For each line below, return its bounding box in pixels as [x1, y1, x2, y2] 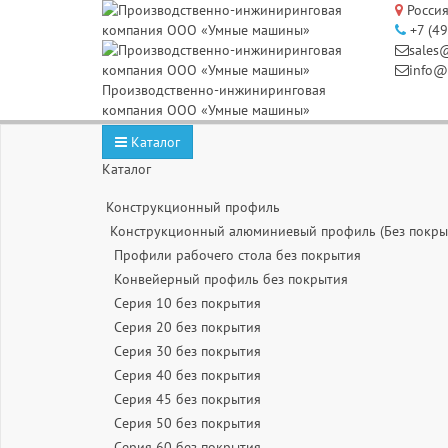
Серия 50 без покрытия [114, 414, 261, 432]
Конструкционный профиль [106, 198, 280, 216]
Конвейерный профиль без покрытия [114, 270, 348, 288]
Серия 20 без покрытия [114, 318, 261, 336]
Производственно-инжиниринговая [102, 81, 326, 99]
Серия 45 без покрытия [114, 390, 261, 408]
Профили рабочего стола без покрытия [114, 246, 361, 264]
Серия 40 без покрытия [114, 366, 261, 384]
